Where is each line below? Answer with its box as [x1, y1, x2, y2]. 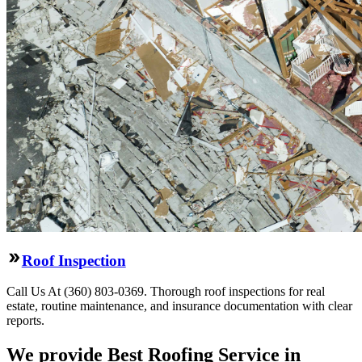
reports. [6, 314, 44, 327]
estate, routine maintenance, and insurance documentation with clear [6, 299, 352, 313]
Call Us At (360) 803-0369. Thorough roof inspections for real [6, 284, 325, 298]
